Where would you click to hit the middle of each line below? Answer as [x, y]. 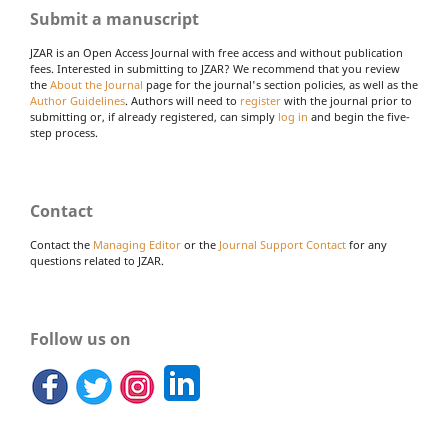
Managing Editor [137, 245]
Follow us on [80, 339]
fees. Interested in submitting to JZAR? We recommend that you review [215, 69]
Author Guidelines [77, 101]
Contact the [61, 245]
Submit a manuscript [114, 19]
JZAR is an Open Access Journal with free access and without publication [216, 53]
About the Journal [96, 85]
